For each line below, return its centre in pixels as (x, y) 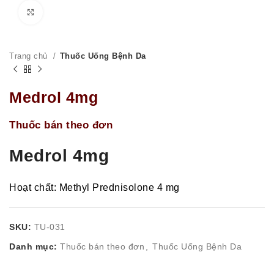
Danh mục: (33, 246)
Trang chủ (30, 56)
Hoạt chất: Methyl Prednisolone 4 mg (94, 187)
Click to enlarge (75, 12)
